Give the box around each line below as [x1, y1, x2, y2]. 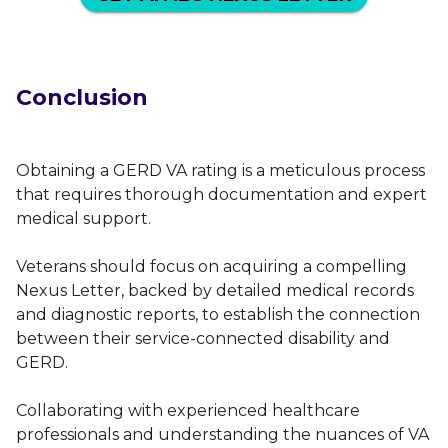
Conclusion [16, 83, 148, 111]
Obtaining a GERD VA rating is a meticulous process [16, 160, 425, 180]
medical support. [16, 208, 151, 228]
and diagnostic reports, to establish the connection [16, 304, 420, 324]
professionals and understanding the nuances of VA [16, 424, 429, 444]
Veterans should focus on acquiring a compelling [16, 256, 407, 276]
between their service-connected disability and [16, 328, 390, 348]
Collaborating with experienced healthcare [16, 400, 360, 420]
